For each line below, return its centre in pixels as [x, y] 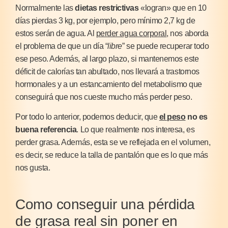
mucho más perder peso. [150, 97]
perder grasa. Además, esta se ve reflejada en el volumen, [113, 142]
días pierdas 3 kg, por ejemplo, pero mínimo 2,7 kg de [105, 20]
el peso [172, 117]
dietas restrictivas [107, 8]
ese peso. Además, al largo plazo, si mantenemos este [107, 59]
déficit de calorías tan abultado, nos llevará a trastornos [107, 71]
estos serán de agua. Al [56, 33]
